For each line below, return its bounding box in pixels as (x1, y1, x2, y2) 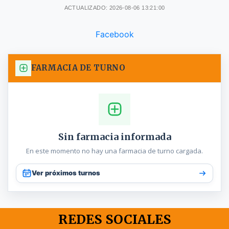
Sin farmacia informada (58, 130, 171, 143)
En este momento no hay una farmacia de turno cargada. (26, 146, 203, 155)
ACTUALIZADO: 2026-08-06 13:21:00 (64, 4, 165, 11)
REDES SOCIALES (58, 211, 171, 227)
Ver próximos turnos (32, 169, 100, 177)
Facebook (95, 29, 134, 39)
